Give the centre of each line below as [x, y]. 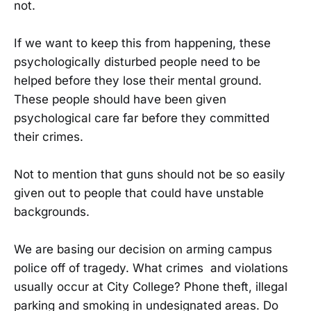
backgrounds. [52, 212]
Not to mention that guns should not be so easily [150, 174]
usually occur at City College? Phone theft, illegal [151, 287]
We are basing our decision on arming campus [143, 250]
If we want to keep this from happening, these [142, 43]
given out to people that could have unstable [139, 193]
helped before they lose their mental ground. [138, 80]
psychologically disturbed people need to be [137, 61]
